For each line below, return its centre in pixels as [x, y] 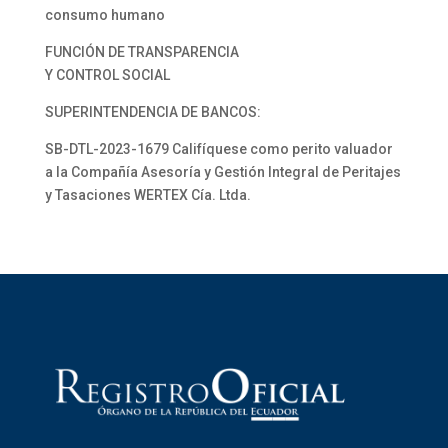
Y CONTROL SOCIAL [107, 75]
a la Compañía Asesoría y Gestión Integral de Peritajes [222, 172]
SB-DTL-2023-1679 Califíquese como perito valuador [218, 149]
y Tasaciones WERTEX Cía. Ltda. [147, 195]
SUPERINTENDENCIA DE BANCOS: [152, 112]
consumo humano [104, 15]
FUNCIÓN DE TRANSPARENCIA [141, 52]
